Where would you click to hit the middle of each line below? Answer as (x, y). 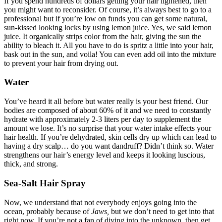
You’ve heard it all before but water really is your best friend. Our (106, 102)
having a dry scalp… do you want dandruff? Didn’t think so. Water (109, 146)
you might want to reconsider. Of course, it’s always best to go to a (108, 9)
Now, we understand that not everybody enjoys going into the (100, 202)
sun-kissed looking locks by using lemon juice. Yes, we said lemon (108, 27)
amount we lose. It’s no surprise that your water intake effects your (108, 128)
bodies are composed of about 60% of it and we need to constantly (108, 111)
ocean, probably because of (48, 211)
